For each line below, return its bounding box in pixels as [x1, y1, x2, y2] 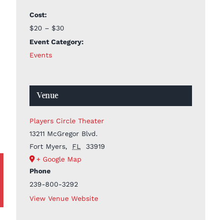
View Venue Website [29, 194, 98, 202]
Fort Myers [29, 142, 65, 150]
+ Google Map [36, 155, 82, 163]
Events [29, 51, 52, 59]
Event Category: [29, 37, 83, 46]
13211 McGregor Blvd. [29, 129, 98, 137]
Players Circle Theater [29, 116, 104, 125]
